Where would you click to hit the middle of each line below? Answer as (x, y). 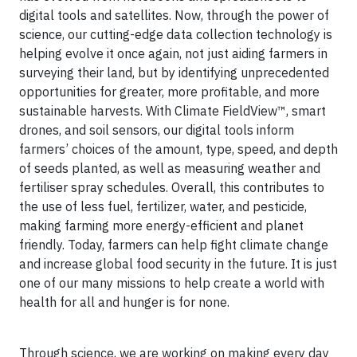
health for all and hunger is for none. (126, 302)
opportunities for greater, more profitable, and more (169, 92)
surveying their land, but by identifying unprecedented (174, 73)
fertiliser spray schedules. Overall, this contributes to (172, 187)
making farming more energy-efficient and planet (161, 226)
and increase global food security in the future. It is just (178, 264)
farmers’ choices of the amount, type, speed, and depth (178, 149)
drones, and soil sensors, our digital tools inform (157, 130)
